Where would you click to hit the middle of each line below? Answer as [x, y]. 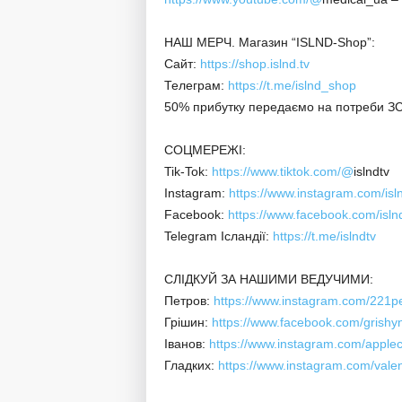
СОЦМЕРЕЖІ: [205, 150]
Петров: [188, 301]
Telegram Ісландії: [218, 236]
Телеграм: [196, 85]
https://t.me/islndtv [324, 236]
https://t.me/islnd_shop [292, 85]
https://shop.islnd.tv [254, 64]
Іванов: [186, 344]
